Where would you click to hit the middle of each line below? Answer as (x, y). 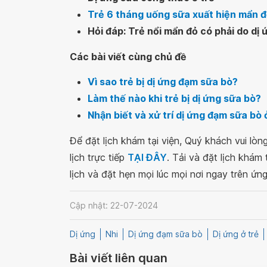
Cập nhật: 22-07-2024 (114, 205)
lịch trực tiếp (99, 157)
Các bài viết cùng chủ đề (128, 57)
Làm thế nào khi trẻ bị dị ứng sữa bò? (174, 98)
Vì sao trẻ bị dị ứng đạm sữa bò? (163, 82)
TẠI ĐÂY (147, 157)
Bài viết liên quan (119, 258)
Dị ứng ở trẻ (236, 234)
